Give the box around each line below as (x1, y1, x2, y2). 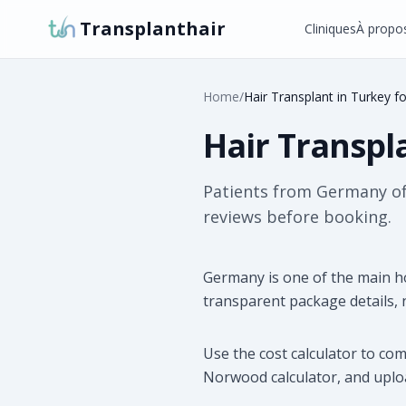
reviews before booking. (203, 206, 391, 227)
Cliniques (304, 20, 356, 37)
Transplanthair (80, 16, 226, 41)
